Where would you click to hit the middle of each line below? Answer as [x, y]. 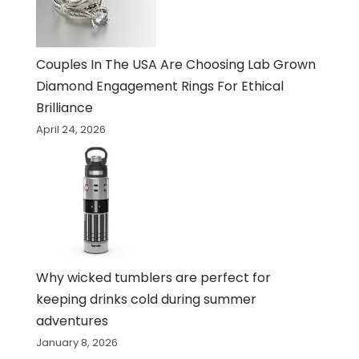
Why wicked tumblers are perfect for [153, 278]
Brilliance [64, 108]
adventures [72, 321]
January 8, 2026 [77, 343]
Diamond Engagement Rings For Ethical [159, 87]
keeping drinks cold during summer [146, 300]
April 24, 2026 [71, 130]
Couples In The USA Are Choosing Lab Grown [175, 65]
